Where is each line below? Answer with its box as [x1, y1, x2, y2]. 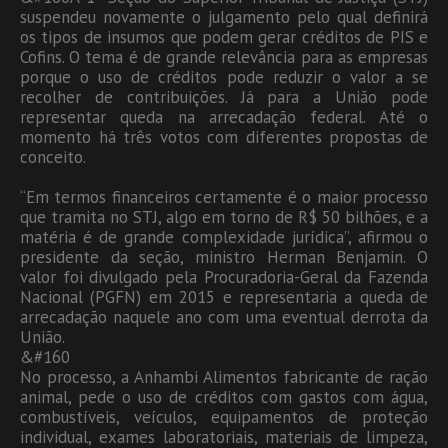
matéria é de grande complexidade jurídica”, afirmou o [20, 225, 428, 248]
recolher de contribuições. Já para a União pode [20, 85, 428, 108]
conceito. [20, 145, 86, 168]
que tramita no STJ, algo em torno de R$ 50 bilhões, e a [20, 205, 428, 228]
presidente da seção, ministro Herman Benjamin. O [20, 245, 428, 268]
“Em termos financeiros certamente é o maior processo [20, 185, 428, 208]
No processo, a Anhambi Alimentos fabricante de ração [20, 365, 428, 388]
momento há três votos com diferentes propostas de [20, 125, 428, 148]
